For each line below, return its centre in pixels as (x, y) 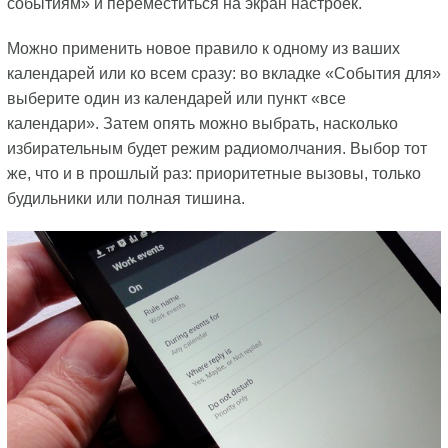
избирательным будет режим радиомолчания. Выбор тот (216, 149)
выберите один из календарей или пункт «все (176, 99)
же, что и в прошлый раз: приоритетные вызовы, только (213, 174)
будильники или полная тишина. (125, 199)
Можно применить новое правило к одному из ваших (203, 49)
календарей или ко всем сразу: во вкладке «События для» (223, 74)
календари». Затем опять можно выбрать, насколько (202, 124)
